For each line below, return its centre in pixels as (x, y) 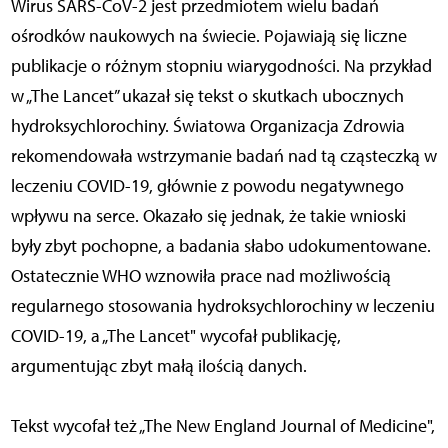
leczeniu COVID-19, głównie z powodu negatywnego (207, 185)
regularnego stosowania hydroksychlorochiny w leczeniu (222, 305)
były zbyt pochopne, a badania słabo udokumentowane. (220, 245)
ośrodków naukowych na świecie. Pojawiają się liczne (208, 35)
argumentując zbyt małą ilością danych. (158, 365)
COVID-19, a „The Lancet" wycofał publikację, (175, 335)
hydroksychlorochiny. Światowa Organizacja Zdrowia (207, 125)
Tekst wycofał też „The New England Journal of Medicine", (222, 425)
